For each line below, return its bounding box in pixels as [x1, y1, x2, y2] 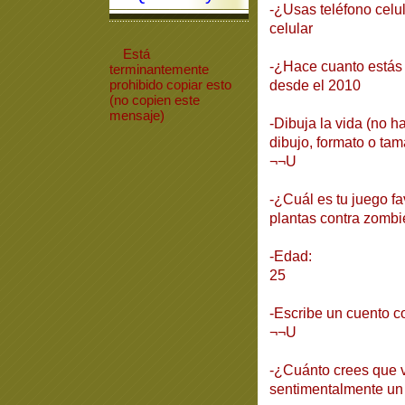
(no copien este [108, 92, 200, 108]
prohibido [108, 77, 166, 92]
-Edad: [268, 249, 312, 264]
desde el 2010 [268, 78, 361, 93]
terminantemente [108, 61, 209, 77]
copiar [165, 77, 206, 92]
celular [268, 21, 313, 36]
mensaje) [108, 108, 165, 123]
